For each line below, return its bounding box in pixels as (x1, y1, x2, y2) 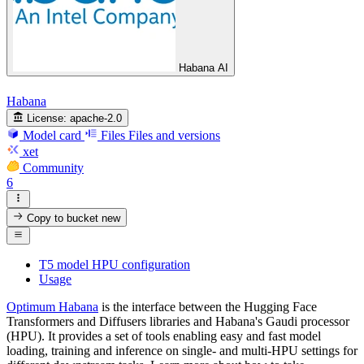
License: (27, 111, 67, 124)
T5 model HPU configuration (39, 257, 190, 271)
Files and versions (128, 128, 220, 142)
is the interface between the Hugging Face (98, 299, 317, 314)
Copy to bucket (24, 211, 102, 224)
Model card (23, 128, 81, 142)
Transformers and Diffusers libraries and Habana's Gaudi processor (6, 314, 349, 328)
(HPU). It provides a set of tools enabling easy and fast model (6, 328, 321, 343)
